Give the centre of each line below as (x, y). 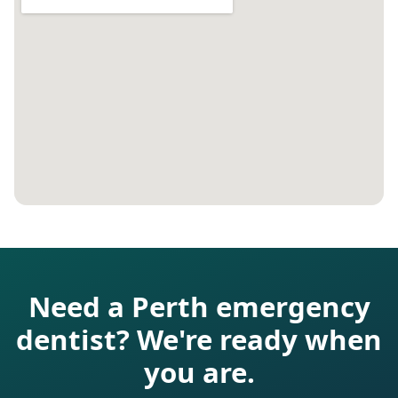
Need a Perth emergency (199, 307)
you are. (199, 373)
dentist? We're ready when (199, 340)
